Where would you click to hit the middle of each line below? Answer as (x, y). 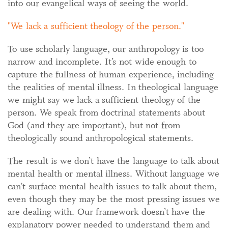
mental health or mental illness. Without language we (113, 174)
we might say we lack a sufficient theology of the (104, 100)
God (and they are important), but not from (94, 125)
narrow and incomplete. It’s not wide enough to (102, 62)
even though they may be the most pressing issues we (114, 199)
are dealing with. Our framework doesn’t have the (106, 212)
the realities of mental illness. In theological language (113, 87)
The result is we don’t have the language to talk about (113, 161)
